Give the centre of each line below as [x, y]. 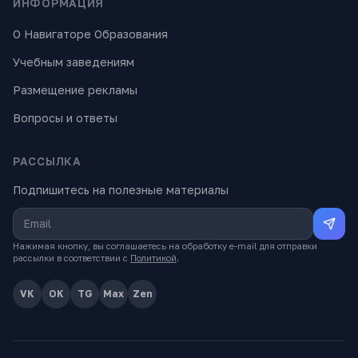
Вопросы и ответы [65, 118]
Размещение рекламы [75, 90]
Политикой [153, 258]
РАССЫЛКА [47, 161]
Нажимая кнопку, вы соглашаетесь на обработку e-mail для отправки [165, 246]
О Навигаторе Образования [90, 34]
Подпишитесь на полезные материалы [121, 190]
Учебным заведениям [74, 62]
